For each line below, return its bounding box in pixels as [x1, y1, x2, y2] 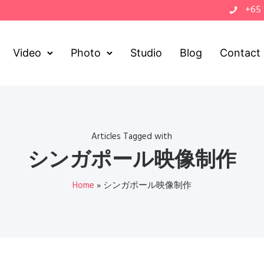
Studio [130, 47, 163, 59]
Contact [220, 47, 261, 59]
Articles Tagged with [91, 130, 173, 144]
